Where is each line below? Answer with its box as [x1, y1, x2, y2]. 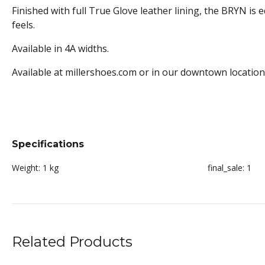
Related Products [12, 233, 132, 251]
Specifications [12, 138, 84, 150]
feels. [12, 18, 35, 32]
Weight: [12, 162, 40, 174]
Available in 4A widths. [12, 42, 109, 56]
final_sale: [208, 162, 244, 174]
